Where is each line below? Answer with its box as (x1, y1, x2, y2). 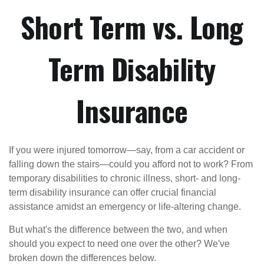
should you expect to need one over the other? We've (9, 239, 230, 249)
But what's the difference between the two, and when (9, 225, 227, 235)
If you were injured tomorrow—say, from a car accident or (9, 145, 245, 155)
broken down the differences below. (9, 253, 156, 263)
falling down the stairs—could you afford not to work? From (9, 159, 253, 169)
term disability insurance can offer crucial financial (9, 187, 216, 197)
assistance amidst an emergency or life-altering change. (9, 202, 241, 212)
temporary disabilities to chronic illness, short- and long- (9, 173, 240, 183)
